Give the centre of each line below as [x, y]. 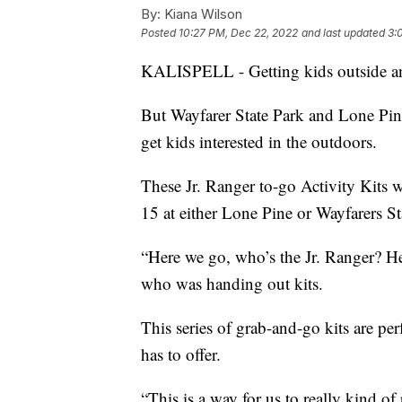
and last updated [343, 32]
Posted [160, 32]
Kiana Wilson [201, 13]
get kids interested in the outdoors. [259, 141]
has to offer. [181, 354]
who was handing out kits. [232, 283]
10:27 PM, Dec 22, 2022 [238, 32]
